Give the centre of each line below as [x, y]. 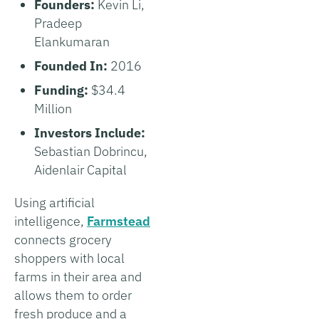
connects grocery [63, 239]
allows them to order [73, 295]
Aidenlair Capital [80, 169]
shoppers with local [69, 258]
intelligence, [51, 221]
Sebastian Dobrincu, [91, 151]
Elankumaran [72, 41]
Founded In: [72, 66]
